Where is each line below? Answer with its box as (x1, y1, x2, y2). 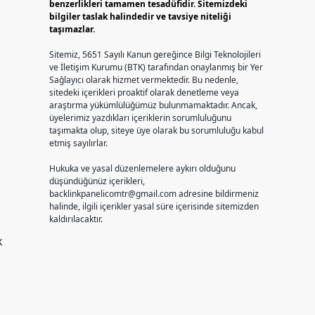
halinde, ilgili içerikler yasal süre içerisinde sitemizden (49, 200, 259, 212)
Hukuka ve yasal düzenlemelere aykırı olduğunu (49, 162, 236, 174)
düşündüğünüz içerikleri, (49, 175, 145, 187)
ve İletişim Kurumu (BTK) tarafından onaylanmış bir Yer (49, 61, 263, 73)
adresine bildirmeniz (176, 188, 259, 200)
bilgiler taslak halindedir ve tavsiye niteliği (49, 11, 231, 22)
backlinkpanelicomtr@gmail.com (49, 188, 176, 200)
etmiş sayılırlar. (49, 137, 108, 149)
